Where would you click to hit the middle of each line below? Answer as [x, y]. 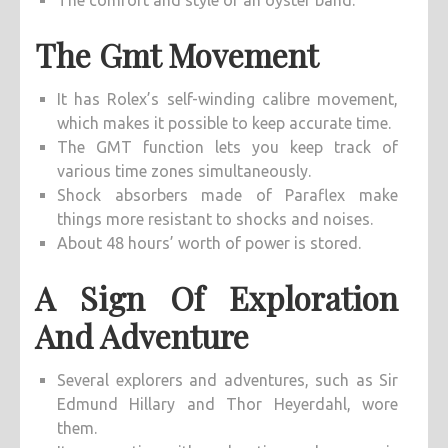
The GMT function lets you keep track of [227, 147]
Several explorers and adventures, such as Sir [227, 380]
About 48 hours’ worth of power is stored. [209, 243]
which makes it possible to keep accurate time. [224, 123]
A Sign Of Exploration [216, 298]
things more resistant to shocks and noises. [215, 219]
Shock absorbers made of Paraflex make [227, 195]
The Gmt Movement [176, 55]
